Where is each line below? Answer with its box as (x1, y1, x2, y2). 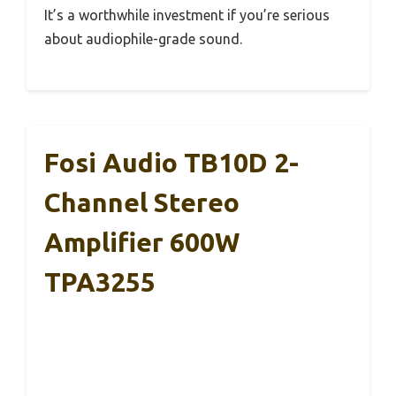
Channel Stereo (44, 187, 240, 218)
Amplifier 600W (44, 227, 240, 258)
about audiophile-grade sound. (44, 31, 242, 48)
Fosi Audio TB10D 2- (44, 148, 299, 179)
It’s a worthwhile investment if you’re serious (44, 7, 330, 24)
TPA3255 (44, 267, 156, 298)
